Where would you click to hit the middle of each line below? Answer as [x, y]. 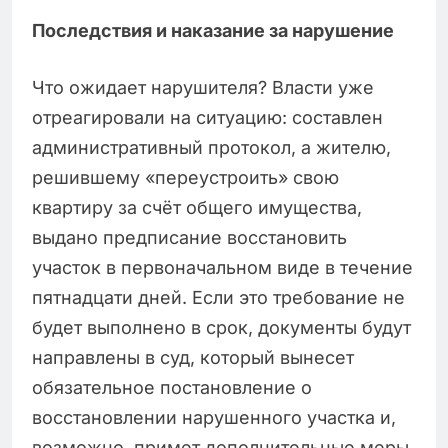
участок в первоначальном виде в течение [222, 268]
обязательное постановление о [172, 388]
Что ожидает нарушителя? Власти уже [203, 88]
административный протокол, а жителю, [211, 148]
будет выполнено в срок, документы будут [221, 328]
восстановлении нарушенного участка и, [214, 418]
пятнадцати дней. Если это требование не [218, 298]
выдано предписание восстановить [189, 238]
